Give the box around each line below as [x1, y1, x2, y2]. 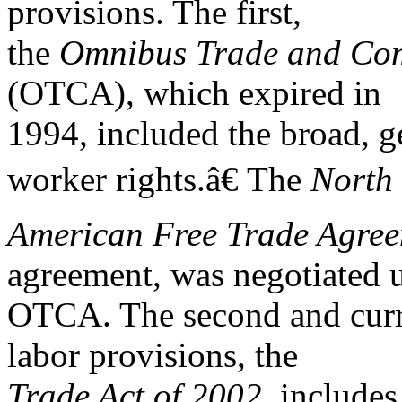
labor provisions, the [7, 336, 298, 374]
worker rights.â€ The [7, 160, 310, 198]
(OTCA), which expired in [7, 74, 381, 112]
